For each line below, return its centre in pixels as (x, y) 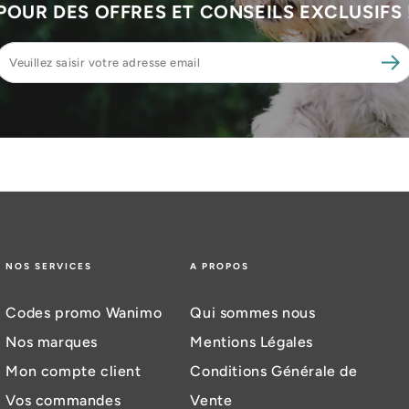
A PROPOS (220, 267)
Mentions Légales (252, 342)
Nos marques (52, 342)
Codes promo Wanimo (84, 313)
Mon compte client (73, 372)
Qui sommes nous (253, 313)
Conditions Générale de (274, 372)
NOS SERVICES (49, 267)
